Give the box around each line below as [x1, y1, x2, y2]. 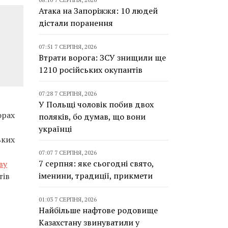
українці [39, 123, 72, 134]
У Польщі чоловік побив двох [39, 99, 154, 110]
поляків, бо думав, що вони [39, 111, 146, 122]
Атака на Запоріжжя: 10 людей [39, 5, 158, 16]
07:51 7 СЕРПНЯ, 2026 [39, 43, 97, 50]
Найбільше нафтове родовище [39, 205, 158, 216]
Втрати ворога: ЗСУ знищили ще [39, 52, 166, 63]
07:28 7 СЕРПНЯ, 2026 [39, 90, 97, 97]
